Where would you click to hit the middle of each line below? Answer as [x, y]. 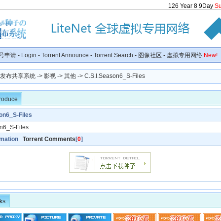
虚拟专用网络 [185, 55]
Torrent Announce [65, 55]
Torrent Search [113, 55]
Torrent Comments [49, 139]
